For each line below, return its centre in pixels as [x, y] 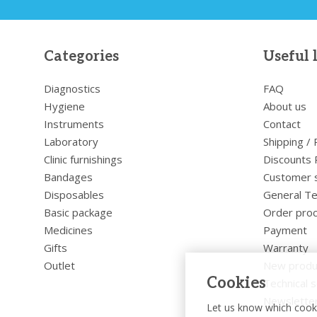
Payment [285, 230]
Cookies [236, 283]
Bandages [68, 177]
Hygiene [64, 106]
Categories [81, 56]
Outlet [59, 265]
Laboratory [71, 141]
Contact [282, 123]
